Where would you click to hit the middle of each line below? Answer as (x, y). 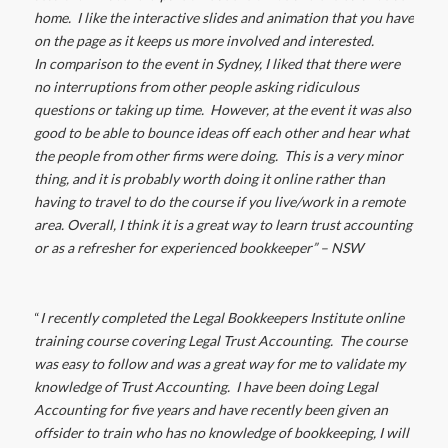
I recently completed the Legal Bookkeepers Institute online (221, 317)
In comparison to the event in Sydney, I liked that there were (216, 64)
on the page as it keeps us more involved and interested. (203, 41)
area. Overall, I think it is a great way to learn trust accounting (222, 225)
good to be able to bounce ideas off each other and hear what (221, 133)
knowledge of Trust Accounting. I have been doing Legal (205, 386)
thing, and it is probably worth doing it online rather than (209, 179)
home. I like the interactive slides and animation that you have (223, 18)
